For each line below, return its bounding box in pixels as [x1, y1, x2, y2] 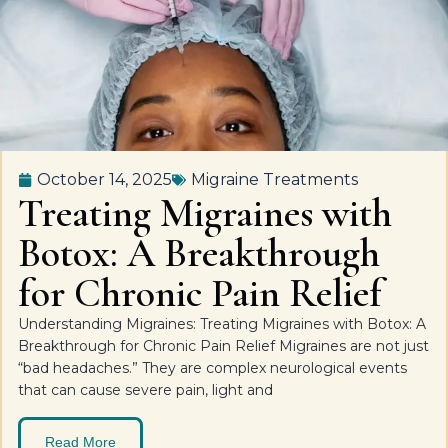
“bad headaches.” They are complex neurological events [18, 359, 407, 377]
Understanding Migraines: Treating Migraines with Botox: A [18, 315, 426, 333]
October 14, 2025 [37, 170, 172, 189]
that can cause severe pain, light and [18, 381, 273, 399]
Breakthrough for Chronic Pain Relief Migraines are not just [18, 337, 429, 355]
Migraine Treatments [191, 170, 358, 189]
